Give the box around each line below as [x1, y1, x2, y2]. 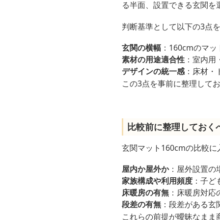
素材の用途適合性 [122, 54, 185, 65]
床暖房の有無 [122, 187, 169, 198]
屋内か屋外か [122, 164, 169, 174]
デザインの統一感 [122, 66, 185, 77]
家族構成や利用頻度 [122, 175, 192, 186]
